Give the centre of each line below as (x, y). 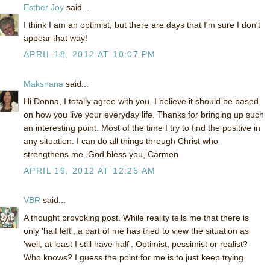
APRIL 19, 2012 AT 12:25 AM (90, 171)
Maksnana (43, 84)
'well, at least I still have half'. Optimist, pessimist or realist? (136, 244)
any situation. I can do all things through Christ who (121, 141)
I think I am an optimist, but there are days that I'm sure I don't (142, 25)
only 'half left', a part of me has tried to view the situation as (136, 231)
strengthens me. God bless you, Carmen (101, 155)
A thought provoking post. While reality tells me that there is (136, 218)
